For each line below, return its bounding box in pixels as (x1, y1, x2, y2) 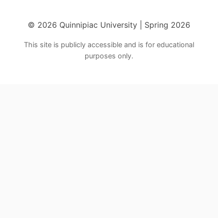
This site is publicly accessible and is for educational (24, 40, 194, 49)
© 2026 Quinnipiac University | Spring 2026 (28, 20, 190, 30)
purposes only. (85, 52, 133, 60)
